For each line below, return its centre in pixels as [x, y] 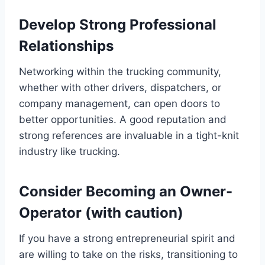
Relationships [66, 46]
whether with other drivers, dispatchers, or [120, 87]
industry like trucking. [70, 151]
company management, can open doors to [119, 103]
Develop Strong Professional [118, 24]
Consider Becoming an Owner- [126, 191]
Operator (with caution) [101, 212]
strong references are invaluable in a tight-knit [129, 135]
